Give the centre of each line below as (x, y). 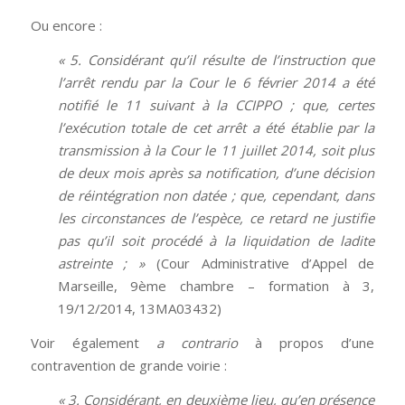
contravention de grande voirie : (128, 365)
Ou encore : (66, 26)
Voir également (93, 342)
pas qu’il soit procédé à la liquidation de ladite (216, 241)
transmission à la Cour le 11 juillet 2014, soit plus (216, 151)
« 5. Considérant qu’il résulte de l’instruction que (216, 60)
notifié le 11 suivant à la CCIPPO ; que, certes (216, 105)
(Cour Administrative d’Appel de (266, 264)
